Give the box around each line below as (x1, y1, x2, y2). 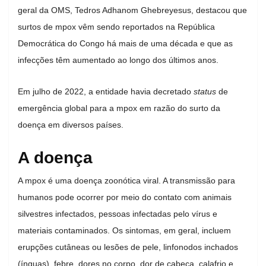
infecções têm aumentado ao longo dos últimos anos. (18, 55, 218, 65)
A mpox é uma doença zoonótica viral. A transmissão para (18, 175, 235, 185)
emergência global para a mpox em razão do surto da (18, 103, 220, 113)
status (191, 86, 218, 96)
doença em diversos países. (18, 119, 123, 129)
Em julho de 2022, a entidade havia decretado (18, 86, 191, 96)
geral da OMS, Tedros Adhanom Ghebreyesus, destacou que (18, 5, 247, 15)
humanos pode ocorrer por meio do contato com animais (18, 192, 232, 202)
